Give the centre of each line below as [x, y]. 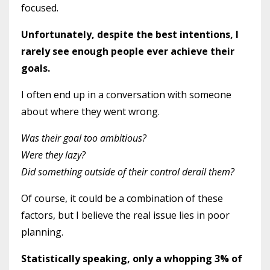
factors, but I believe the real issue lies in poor [125, 215]
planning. [43, 232]
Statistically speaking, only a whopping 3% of [132, 259]
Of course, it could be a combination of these [122, 199]
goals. [37, 68]
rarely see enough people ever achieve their [128, 52]
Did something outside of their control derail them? [128, 172]
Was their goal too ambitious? [84, 138]
